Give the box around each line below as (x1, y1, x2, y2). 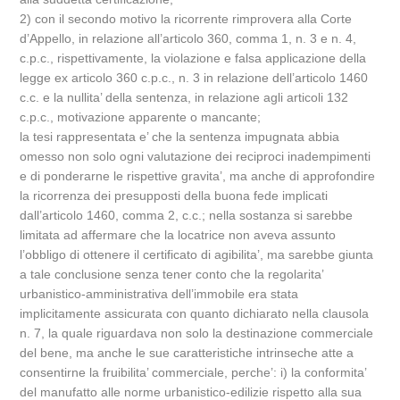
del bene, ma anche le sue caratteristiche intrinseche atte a (20, 346, 354, 360)
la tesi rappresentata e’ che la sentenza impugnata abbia (20, 129, 340, 144)
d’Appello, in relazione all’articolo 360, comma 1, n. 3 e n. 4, (20, 31, 357, 46)
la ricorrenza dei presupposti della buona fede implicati (20, 188, 329, 203)
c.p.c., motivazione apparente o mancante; (20, 110, 262, 124)
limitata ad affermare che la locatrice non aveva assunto (20, 228, 337, 242)
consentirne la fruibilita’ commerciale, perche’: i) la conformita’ (20, 365, 367, 379)
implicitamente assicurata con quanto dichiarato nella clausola (20, 306, 370, 321)
